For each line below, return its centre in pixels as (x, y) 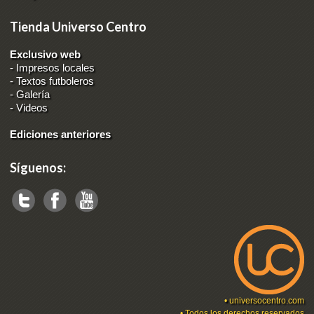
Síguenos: (38, 167)
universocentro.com (266, 300)
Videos (32, 107)
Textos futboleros (55, 81)
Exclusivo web (46, 54)
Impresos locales (56, 67)
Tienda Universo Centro (78, 26)
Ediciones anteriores (61, 134)
